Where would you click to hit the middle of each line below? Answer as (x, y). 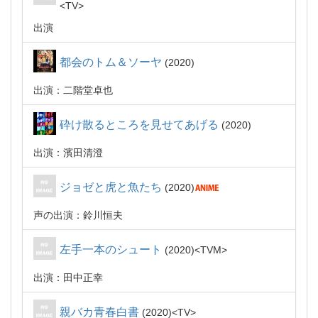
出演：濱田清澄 (68, 153)
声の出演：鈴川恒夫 (78, 215)
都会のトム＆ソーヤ (111, 62)
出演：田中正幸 (68, 278)
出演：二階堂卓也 (73, 90)
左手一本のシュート (111, 250)
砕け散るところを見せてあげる (139, 125)
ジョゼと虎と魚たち (111, 187)
